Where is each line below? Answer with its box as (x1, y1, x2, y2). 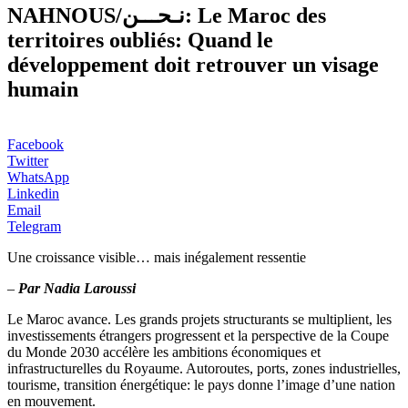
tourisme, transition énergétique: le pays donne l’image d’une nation (7, 376, 395, 393)
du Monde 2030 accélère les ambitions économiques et (7, 343, 321, 360)
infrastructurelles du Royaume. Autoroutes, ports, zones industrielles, (7, 360, 401, 376)
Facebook (7, 136, 64, 152)
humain (7, 76, 78, 101)
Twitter (7, 152, 48, 168)
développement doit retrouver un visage (7, 52, 379, 76)
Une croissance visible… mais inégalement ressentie (7, 249, 306, 265)
